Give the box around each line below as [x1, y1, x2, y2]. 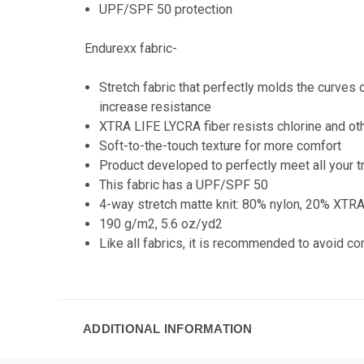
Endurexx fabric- [84, 41, 180, 56]
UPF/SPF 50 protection [99, 2, 236, 17]
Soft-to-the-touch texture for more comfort [99, 138, 345, 154]
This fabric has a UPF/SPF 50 [99, 177, 272, 193]
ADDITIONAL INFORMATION [83, 322, 253, 336]
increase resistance [99, 99, 212, 115]
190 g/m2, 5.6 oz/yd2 [99, 216, 223, 232]
